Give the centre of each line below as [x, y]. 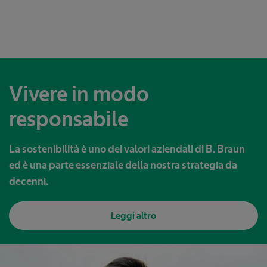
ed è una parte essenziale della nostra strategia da [123, 165]
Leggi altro [133, 216]
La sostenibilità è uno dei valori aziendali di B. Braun [127, 149]
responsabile [69, 119]
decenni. [29, 181]
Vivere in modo [79, 94]
